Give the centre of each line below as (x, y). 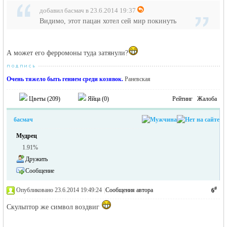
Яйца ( (95, 99)
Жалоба (207, 99)
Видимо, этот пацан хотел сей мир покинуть (108, 21)
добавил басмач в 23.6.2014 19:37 (88, 10)
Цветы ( (39, 99)
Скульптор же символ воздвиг (54, 207)
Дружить (37, 159)
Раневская (137, 79)
